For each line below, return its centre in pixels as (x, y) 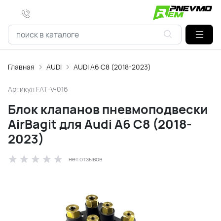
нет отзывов (85, 159)
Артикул (22, 89)
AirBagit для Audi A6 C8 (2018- (100, 124)
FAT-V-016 (52, 89)
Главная (21, 67)
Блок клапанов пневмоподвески (108, 109)
